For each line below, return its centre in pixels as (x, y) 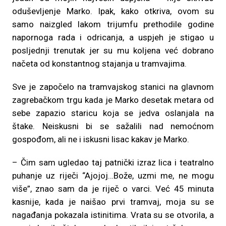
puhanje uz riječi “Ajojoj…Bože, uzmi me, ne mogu (113, 176)
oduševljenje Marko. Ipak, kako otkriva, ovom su (113, 11)
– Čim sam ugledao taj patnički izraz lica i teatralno (113, 162)
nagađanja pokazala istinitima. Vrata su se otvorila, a (113, 215)
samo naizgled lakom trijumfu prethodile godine (113, 24)
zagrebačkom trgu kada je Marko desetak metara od (113, 100)
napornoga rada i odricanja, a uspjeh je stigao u (113, 37)
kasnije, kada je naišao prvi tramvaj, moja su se (113, 202)
